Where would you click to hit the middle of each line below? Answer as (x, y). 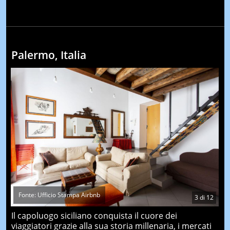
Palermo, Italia (49, 55)
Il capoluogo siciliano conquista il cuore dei (94, 216)
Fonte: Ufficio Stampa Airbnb (59, 195)
